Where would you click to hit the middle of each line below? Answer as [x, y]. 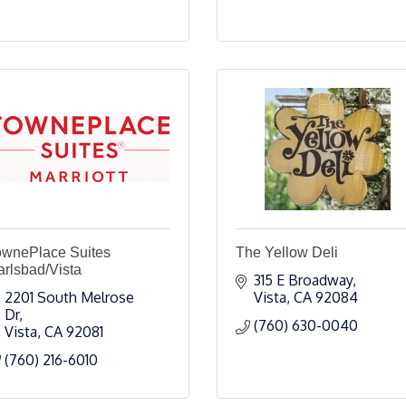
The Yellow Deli [287, 252]
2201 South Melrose [69, 297]
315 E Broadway [303, 280]
